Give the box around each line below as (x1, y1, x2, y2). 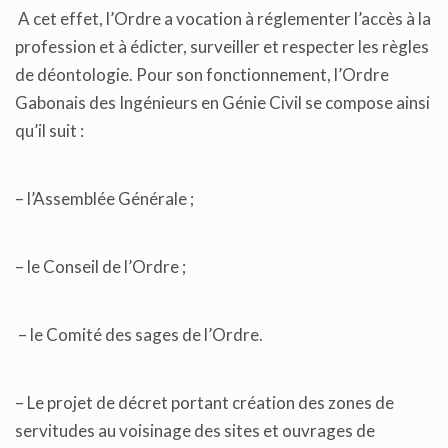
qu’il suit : (15, 120, 87, 142)
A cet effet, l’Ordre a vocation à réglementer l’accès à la (15, 8, 431, 30)
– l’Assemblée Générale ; (15, 188, 197, 210)
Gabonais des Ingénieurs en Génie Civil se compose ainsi (15, 92, 430, 114)
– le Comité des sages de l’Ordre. (15, 324, 266, 346)
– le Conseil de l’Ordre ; (15, 256, 186, 278)
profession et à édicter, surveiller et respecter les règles (15, 36, 429, 58)
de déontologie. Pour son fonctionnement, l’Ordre (15, 64, 389, 86)
